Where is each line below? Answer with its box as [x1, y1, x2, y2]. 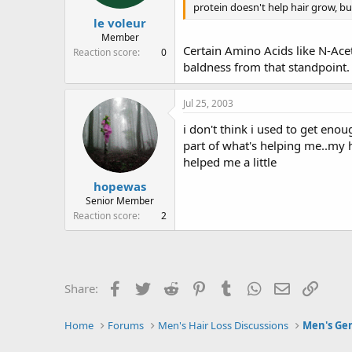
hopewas [93, 178, 146, 194]
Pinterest [208, 279, 257, 295]
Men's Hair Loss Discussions [158, 318, 289, 333]
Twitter [152, 279, 191, 295]
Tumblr [236, 279, 275, 295]
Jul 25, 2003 [183, 96, 233, 110]
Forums [108, 318, 145, 333]
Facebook [124, 279, 177, 295]
